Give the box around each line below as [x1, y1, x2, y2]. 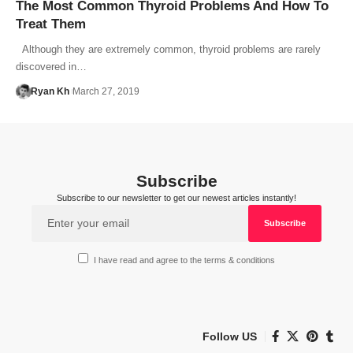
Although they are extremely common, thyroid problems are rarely [16, 43, 321, 55]
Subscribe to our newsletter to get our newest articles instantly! [57, 192, 296, 203]
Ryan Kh [30, 85, 69, 97]
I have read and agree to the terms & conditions [94, 255, 276, 266]
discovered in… [16, 60, 87, 72]
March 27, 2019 [72, 85, 139, 97]
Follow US [203, 329, 257, 343]
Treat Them [16, 16, 86, 32]
